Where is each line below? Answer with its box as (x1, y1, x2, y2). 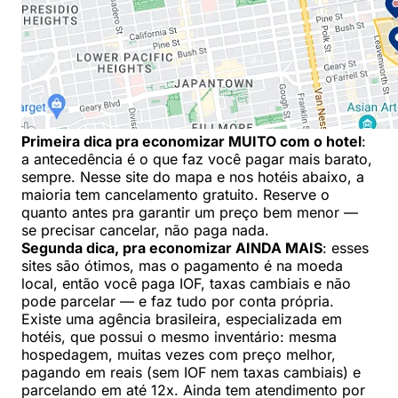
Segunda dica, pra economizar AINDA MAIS (21, 239, 322, 258)
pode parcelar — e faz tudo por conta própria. (21, 292, 334, 311)
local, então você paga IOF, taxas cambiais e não (21, 275, 351, 293)
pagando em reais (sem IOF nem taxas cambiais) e (21, 363, 361, 382)
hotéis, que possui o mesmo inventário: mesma (21, 328, 337, 346)
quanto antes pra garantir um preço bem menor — (21, 203, 358, 222)
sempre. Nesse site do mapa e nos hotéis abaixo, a (21, 168, 364, 187)
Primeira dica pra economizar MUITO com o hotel (21, 132, 362, 151)
